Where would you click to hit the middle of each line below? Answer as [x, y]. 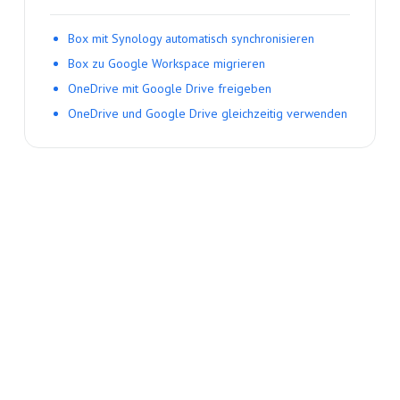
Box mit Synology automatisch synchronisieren [191, 39]
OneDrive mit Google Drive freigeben [169, 89]
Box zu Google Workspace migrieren [166, 64]
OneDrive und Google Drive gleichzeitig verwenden [207, 114]
